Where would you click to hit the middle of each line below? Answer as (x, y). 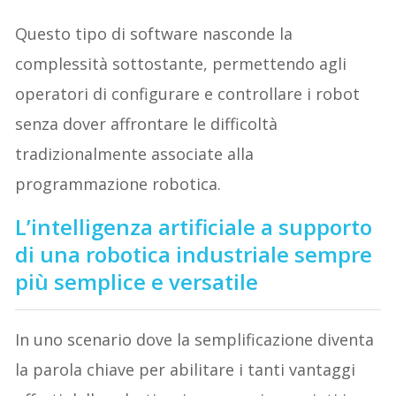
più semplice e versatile (140, 282)
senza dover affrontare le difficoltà (147, 124)
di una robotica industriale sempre (194, 255)
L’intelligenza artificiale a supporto (194, 227)
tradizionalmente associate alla (135, 154)
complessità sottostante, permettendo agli (181, 64)
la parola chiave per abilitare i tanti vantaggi (186, 370)
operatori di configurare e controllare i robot (188, 94)
